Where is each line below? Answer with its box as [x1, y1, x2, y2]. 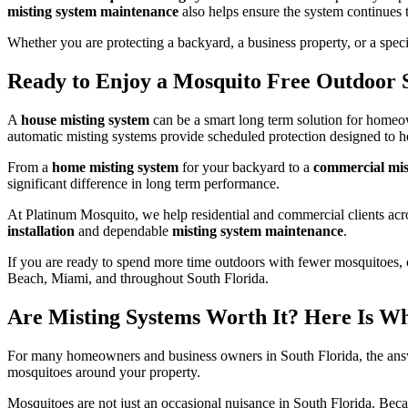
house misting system [21, 112, 149, 128]
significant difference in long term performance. [7, 176, 280, 192]
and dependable [75, 223, 172, 240]
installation [7, 223, 75, 240]
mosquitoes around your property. [7, 363, 200, 380]
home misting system [52, 159, 178, 176]
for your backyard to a [178, 159, 313, 176]
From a [7, 159, 52, 176]
